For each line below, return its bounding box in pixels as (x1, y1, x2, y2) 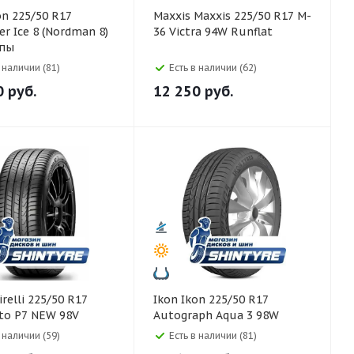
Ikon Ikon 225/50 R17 (153, 292, 181, 307)
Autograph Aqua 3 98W (153, 308, 279, 322)
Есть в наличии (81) (169, 330, 257, 341)
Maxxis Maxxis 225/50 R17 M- (153, 9, 194, 23)
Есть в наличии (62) (169, 62, 257, 73)
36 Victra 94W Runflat (153, 24, 273, 39)
